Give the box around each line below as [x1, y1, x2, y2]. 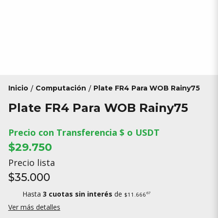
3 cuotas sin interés [42, 189, 112, 199]
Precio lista [8, 157, 55, 168]
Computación [35, 84, 86, 92]
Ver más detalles [8, 202, 60, 212]
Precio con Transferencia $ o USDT [8, 127, 160, 138]
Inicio [8, 84, 28, 92]
